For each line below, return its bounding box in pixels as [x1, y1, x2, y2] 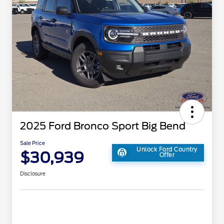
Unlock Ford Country [136, 146, 197, 153]
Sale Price [20, 140, 45, 146]
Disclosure [20, 170, 45, 177]
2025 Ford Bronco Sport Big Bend [20, 120, 185, 132]
